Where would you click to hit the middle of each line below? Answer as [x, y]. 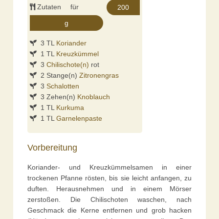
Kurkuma [70, 108]
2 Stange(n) [59, 76]
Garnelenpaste [79, 119]
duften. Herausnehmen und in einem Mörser [109, 188]
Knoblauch [93, 97]
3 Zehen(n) [58, 97]
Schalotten [63, 86]
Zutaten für [72, 7]
